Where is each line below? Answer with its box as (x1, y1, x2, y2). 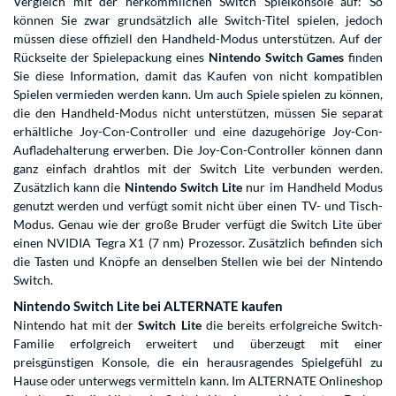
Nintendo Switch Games (208, 49, 345, 65)
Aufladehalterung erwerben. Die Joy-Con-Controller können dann (13, 142, 383, 158)
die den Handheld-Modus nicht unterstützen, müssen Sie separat (13, 105, 383, 121)
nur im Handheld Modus (242, 179, 384, 195)
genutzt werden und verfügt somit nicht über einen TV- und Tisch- (13, 198, 383, 214)
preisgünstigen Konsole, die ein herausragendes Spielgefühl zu (13, 354, 383, 370)
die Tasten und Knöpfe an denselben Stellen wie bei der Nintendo (13, 254, 383, 270)
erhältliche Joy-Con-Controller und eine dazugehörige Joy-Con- (13, 124, 383, 140)
